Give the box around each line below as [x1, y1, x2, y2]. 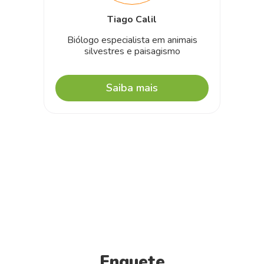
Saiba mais [106, 80, 158, 95]
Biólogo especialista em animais [67, 33, 197, 47]
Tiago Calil [107, 12, 157, 26]
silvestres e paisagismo [84, 44, 180, 58]
